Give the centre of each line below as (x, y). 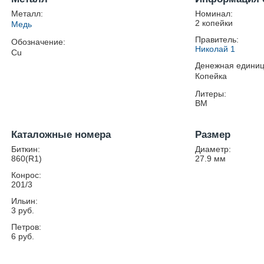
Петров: (27, 227)
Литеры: (211, 94)
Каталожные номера (61, 135)
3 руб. (23, 210)
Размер (213, 135)
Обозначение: (39, 42)
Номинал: (214, 14)
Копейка (211, 76)
